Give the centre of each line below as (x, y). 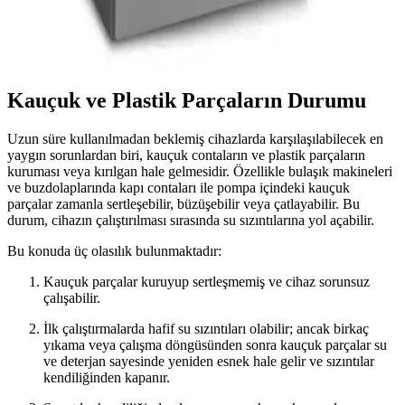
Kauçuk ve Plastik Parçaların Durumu (187, 101)
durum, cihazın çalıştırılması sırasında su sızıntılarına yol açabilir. (191, 221)
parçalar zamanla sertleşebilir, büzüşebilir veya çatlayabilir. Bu (184, 204)
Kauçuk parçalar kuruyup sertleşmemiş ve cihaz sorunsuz (207, 282)
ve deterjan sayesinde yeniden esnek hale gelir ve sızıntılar (209, 362)
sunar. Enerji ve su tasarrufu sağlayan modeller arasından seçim (187, 32)
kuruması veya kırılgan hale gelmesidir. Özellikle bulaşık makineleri (200, 172)
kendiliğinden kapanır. (107, 378)
